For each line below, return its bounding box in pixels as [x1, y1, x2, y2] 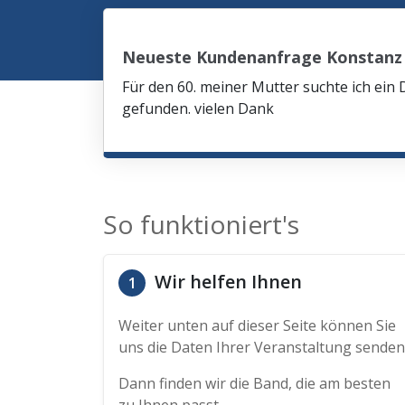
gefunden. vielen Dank [122, 99, 274, 118]
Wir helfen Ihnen [150, 269, 302, 294]
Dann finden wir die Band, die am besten [118, 373, 391, 393]
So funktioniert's [103, 207, 299, 241]
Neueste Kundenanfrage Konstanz [122, 46, 402, 68]
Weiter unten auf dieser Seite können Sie [118, 316, 396, 335]
